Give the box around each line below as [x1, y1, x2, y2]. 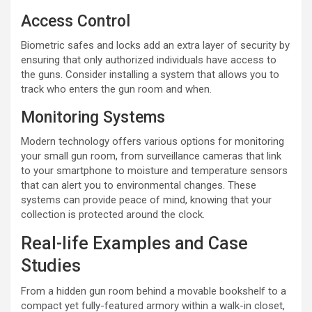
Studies [21, 255, 81, 276]
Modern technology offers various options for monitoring [21, 134, 284, 148]
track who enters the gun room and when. [21, 82, 212, 95]
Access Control [21, 11, 130, 31]
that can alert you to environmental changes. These [21, 178, 256, 192]
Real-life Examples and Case [21, 233, 248, 253]
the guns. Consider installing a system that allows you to [21, 68, 279, 81]
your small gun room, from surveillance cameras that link [21, 149, 281, 162]
